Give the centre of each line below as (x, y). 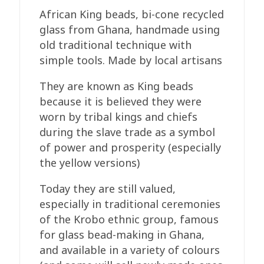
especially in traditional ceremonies (130, 204)
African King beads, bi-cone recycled (132, 14)
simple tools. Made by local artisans (131, 60)
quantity (40, 80)
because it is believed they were (121, 102)
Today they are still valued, (108, 189)
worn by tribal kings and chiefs (119, 117)
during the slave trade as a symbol (128, 132)
